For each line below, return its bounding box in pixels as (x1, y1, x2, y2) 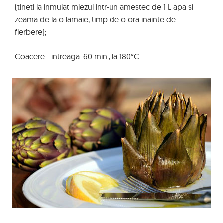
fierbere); (15, 27, 46, 37)
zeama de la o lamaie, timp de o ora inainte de (15, 14, 176, 24)
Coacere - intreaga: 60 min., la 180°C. (15, 51, 141, 61)
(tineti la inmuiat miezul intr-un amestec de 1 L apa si (15, 2, 193, 12)
